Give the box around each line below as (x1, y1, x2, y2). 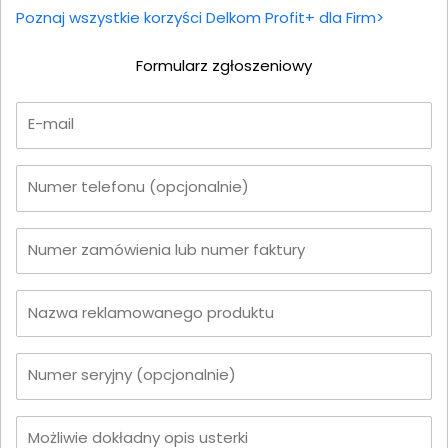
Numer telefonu (28, 175, 149, 197)
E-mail (28, 113, 74, 135)
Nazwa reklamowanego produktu (28, 301, 274, 323)
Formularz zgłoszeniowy (136, 55, 312, 76)
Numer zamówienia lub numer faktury (28, 238, 305, 260)
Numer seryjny (28, 364, 136, 386)
